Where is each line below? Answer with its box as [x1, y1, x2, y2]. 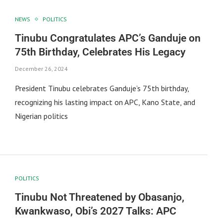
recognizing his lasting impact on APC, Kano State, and [14, 97, 195, 107]
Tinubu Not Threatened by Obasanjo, [14, 191, 184, 204]
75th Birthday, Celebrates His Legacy [14, 46, 185, 58]
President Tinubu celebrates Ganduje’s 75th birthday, [14, 83, 189, 93]
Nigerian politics [14, 111, 68, 121]
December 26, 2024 [14, 64, 68, 72]
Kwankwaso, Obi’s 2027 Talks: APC [14, 205, 176, 218]
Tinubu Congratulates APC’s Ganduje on [14, 32, 201, 44]
